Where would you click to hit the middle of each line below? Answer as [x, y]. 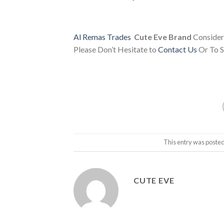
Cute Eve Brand [163, 37]
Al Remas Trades [102, 37]
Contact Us [177, 49]
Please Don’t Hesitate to [116, 49]
